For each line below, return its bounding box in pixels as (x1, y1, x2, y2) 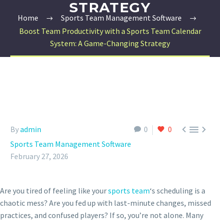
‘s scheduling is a (150, 186, 205, 195)
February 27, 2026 (10, 151, 68, 161)
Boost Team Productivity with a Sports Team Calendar (19, 26, 201, 36)
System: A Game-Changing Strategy (50, 38, 170, 48)
